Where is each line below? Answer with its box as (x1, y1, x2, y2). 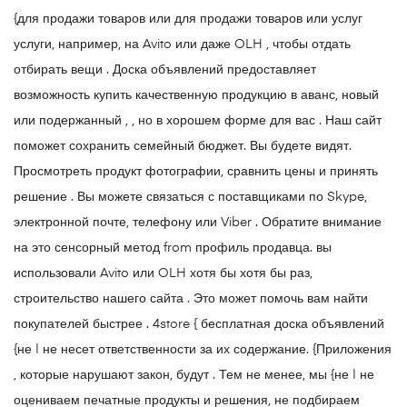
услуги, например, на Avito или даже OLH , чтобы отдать (14, 38, 351, 52)
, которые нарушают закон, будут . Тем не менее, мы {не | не (14, 369, 374, 382)
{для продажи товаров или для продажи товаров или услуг (14, 13, 362, 26)
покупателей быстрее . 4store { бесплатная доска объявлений (14, 318, 384, 332)
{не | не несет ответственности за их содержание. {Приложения (14, 343, 392, 357)
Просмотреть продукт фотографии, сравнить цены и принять (14, 165, 378, 179)
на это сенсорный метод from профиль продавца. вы (14, 242, 332, 255)
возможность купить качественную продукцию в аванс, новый (14, 89, 379, 103)
